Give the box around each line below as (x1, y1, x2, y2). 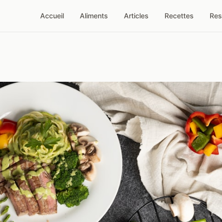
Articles (124, 11, 149, 20)
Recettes (165, 11, 194, 20)
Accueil (40, 11, 64, 20)
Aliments (80, 11, 108, 20)
